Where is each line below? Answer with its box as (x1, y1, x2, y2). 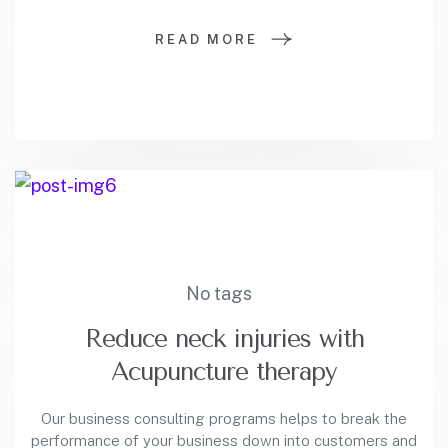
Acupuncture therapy (111, 357, 337, 387)
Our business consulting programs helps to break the (41, 410, 407, 428)
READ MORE (155, 32, 258, 48)
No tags (186, 283, 252, 305)
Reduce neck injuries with (84, 324, 364, 354)
